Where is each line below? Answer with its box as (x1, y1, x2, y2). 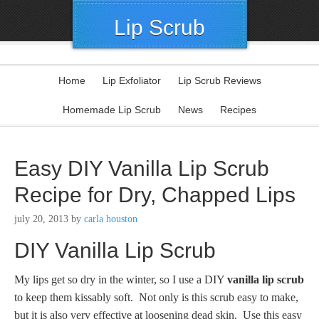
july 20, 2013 (14, 214, 68, 224)
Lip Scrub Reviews (177, 75, 261, 86)
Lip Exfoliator (102, 75, 161, 86)
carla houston (84, 214, 137, 224)
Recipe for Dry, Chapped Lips (14, 183, 296, 206)
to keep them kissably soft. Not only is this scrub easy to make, (14, 291, 298, 303)
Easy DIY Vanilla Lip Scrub (14, 157, 269, 180)
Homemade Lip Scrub (63, 104, 161, 115)
